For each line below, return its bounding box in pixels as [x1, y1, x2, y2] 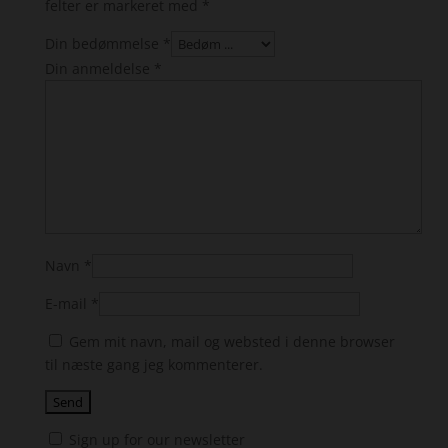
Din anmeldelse [44, 59, 154, 78]
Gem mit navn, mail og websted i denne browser [68, 332, 395, 351]
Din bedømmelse [44, 34, 163, 53]
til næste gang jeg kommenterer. [44, 355, 263, 374]
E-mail [44, 294, 91, 313]
